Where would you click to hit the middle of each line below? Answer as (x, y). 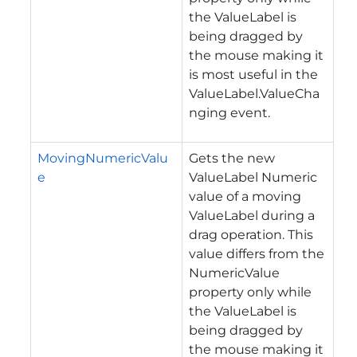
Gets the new (232, 158)
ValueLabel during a (252, 215)
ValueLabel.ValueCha (254, 93)
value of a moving (245, 196)
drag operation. (238, 234)
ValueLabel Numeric (253, 177)
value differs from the (257, 253)
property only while (250, 292)
